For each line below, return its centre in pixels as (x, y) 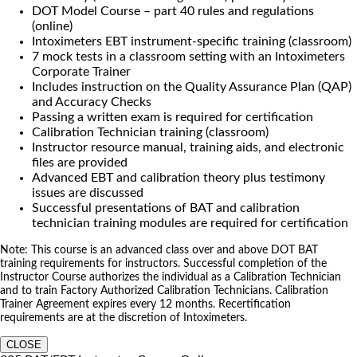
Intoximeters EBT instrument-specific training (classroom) (192, 42)
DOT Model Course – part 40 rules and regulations (173, 12)
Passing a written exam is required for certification (173, 118)
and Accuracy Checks (92, 102)
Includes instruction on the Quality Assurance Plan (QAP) (192, 87)
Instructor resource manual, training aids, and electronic (188, 148)
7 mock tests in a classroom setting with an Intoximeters (188, 57)
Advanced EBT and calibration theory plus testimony (178, 178)
